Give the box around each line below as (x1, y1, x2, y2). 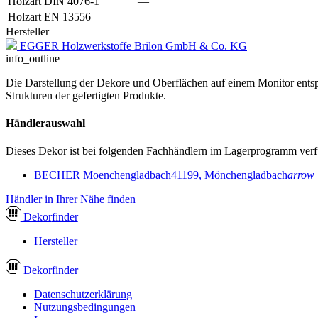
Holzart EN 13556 (8, 10, 91, 23)
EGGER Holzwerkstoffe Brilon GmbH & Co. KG (20, 39, 247, 52)
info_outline (6, 52, 60, 65)
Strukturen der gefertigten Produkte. (6, 89, 166, 102)
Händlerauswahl (6, 117, 85, 130)
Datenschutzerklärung (34, 288, 132, 301)
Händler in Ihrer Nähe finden (6, 193, 136, 206)
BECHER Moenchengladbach (34, 169, 171, 182)
